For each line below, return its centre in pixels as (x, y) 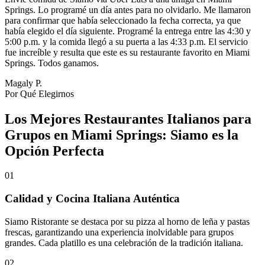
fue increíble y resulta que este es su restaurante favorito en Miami (127, 52)
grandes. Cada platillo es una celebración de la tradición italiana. (124, 243)
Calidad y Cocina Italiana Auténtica (92, 199)
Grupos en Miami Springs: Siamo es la (122, 135)
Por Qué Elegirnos (39, 93)
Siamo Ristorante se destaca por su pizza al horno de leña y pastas (127, 221)
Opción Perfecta (54, 151)
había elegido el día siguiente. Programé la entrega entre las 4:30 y (128, 31)
